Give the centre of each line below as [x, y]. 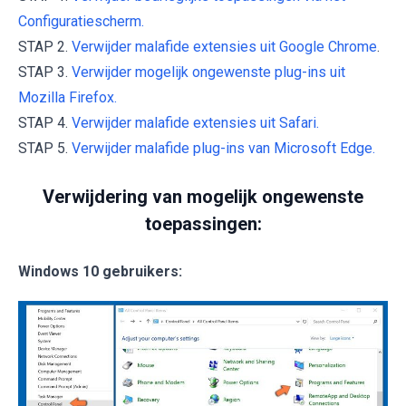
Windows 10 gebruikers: [100, 272]
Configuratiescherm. [81, 22]
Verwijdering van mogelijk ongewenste [203, 197]
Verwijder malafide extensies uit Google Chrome [224, 47]
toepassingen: [203, 224]
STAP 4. [45, 123]
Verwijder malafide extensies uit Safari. [195, 123]
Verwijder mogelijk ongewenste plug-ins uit [208, 72]
